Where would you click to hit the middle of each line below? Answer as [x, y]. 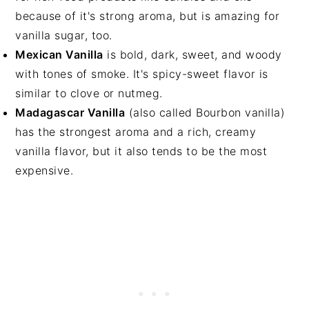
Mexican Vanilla [59, 54]
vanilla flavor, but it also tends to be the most [141, 151]
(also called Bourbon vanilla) [205, 112]
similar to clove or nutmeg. [89, 93]
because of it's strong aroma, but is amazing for [148, 16]
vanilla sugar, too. [64, 35]
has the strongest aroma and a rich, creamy [136, 132]
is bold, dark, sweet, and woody [192, 54]
